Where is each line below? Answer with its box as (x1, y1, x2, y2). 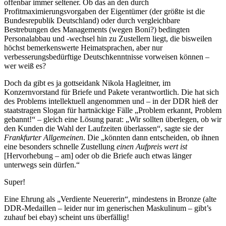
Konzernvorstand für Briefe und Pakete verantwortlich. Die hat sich (4, 88, 219, 97)
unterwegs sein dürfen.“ (4, 160, 80, 169)
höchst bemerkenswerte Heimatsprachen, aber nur (4, 43, 162, 52)
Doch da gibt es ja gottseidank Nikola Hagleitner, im (4, 79, 171, 88)
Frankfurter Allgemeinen (4, 133, 83, 142)
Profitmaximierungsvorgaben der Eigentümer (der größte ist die (4, 7, 205, 16)
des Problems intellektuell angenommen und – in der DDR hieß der (4, 97, 218, 106)
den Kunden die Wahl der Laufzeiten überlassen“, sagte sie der (4, 124, 203, 133)
